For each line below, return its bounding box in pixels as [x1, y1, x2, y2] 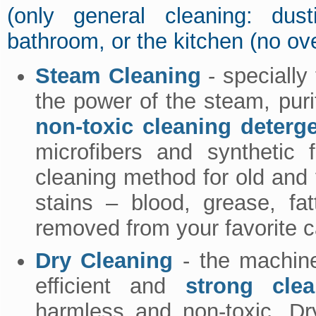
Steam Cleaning [35, 63, 201, 88]
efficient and [35, 273, 186, 298]
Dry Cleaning [35, 248, 174, 273]
